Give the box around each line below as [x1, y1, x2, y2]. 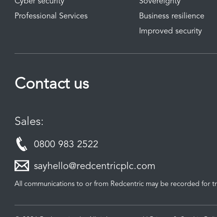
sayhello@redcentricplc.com [34, 161, 155, 171]
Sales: [15, 116, 44, 128]
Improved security [139, 27, 202, 35]
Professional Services [15, 12, 88, 20]
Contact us [15, 77, 89, 93]
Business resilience [139, 12, 204, 20]
